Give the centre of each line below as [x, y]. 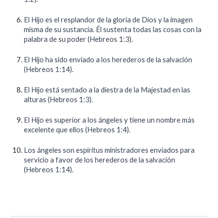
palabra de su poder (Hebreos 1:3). [79, 39]
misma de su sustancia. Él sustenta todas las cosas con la [113, 29]
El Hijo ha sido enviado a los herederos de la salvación [108, 60]
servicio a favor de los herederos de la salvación [100, 160]
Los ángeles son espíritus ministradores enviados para [109, 150]
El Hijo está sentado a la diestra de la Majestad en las [107, 90]
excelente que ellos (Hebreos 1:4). [77, 130]
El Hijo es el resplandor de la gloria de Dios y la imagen [109, 20]
